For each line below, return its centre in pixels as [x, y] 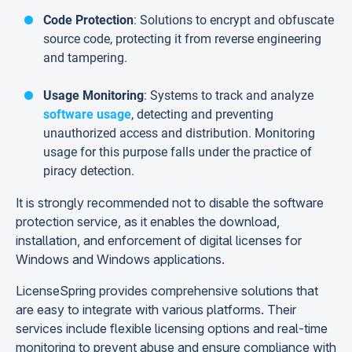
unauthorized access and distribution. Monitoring [179, 133]
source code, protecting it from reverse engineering [182, 39]
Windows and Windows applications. [120, 259]
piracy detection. [89, 171]
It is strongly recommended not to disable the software [170, 203]
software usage [87, 114]
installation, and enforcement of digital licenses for [159, 240]
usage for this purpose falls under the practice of [178, 152]
